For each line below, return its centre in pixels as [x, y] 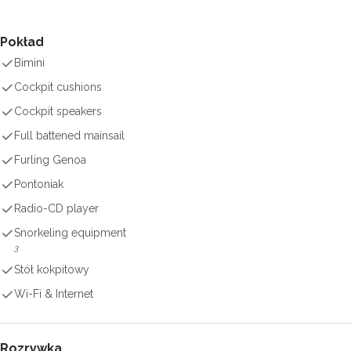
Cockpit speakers [58, 111]
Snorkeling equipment [70, 233]
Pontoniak [39, 184]
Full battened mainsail [69, 136]
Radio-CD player [56, 208]
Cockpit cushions [58, 87]
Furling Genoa [50, 160]
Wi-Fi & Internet [54, 294]
